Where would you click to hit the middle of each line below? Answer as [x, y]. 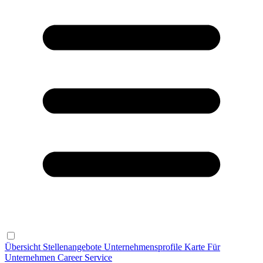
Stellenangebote [72, 247]
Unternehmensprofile [143, 247]
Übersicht [24, 247]
